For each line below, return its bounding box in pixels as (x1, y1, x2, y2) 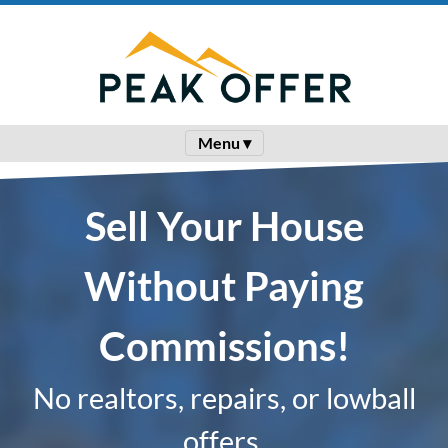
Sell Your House (84, 201, 364, 250)
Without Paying (84, 261, 364, 310)
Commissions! (98, 321, 350, 370)
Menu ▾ (197, 133, 251, 153)
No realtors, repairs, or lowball (32, 379, 416, 415)
